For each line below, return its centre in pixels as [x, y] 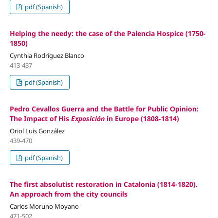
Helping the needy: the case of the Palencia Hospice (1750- [108, 33]
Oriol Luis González [37, 131]
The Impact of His [40, 118]
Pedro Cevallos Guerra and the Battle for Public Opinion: [104, 109]
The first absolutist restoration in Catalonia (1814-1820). [103, 184]
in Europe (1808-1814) [142, 118]
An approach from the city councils [68, 194]
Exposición [88, 118]
